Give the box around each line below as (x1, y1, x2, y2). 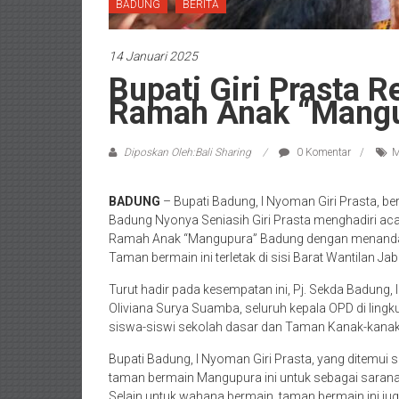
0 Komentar (294, 146, 351, 159)
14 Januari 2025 (109, 49, 198, 63)
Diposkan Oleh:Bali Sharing (121, 146, 254, 159)
